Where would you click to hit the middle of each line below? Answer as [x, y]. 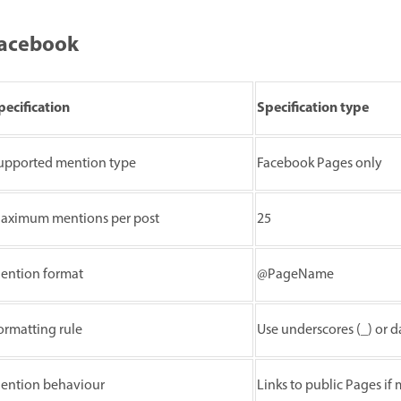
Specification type [313, 109]
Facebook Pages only [320, 164]
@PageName [295, 275]
